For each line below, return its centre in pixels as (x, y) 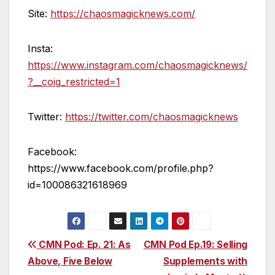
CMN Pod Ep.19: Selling (195, 245)
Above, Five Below (70, 261)
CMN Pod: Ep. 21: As (83, 245)
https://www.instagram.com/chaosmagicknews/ (137, 65)
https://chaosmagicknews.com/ (123, 14)
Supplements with (205, 261)
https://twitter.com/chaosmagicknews (152, 117)
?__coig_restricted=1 (74, 82)
